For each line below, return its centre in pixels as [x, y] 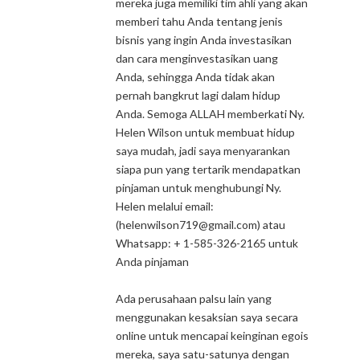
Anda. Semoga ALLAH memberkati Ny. [210, 114]
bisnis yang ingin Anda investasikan [204, 40]
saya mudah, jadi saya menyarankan [203, 151]
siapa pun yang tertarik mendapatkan [208, 169]
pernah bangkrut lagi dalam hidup [198, 95]
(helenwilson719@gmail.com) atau [200, 225]
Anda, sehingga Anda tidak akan [195, 77]
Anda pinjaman [152, 262]
